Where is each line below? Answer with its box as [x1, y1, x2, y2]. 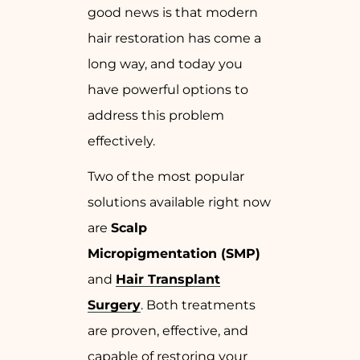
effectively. [88, 133, 155, 149]
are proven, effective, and [88, 323, 248, 339]
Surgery [88, 297, 141, 313]
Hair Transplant [116, 272, 220, 288]
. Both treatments [141, 297, 256, 313]
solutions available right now [88, 194, 271, 211]
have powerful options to [88, 82, 248, 98]
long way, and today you [88, 56, 243, 72]
